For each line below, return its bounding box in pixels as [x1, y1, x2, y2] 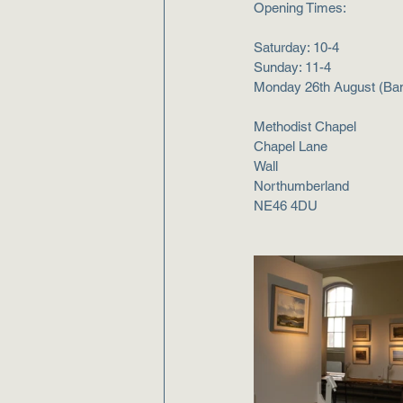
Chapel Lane [254, 139, 327, 155]
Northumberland [254, 178, 349, 194]
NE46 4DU [254, 198, 318, 214]
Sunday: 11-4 [254, 59, 331, 76]
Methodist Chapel [254, 119, 356, 135]
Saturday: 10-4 [254, 40, 339, 56]
